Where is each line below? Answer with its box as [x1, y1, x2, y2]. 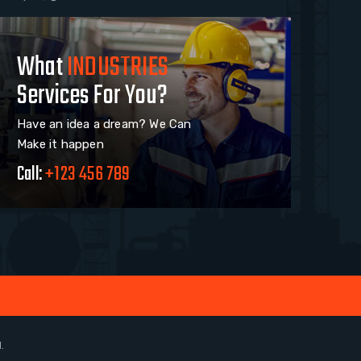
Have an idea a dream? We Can [17, 117, 192, 132]
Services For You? [17, 76, 168, 118]
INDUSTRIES [67, 48, 169, 89]
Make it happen [17, 137, 104, 152]
